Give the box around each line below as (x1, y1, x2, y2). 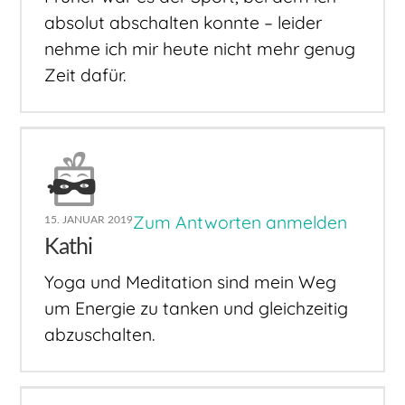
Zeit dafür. (44, 64, 127, 87)
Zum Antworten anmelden (133, 212, 348, 234)
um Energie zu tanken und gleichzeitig (44, 297, 349, 319)
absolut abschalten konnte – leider (44, 12, 323, 34)
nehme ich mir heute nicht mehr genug (44, 38, 356, 61)
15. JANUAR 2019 (44, 214, 134, 226)
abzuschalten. (44, 323, 156, 345)
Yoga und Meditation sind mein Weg (44, 270, 337, 293)
